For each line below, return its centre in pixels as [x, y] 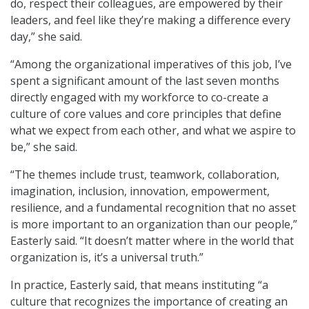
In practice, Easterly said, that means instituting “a [139, 285]
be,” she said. [44, 147]
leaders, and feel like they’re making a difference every [150, 20]
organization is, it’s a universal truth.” [107, 258]
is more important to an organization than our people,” [154, 225]
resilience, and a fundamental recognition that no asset [153, 208]
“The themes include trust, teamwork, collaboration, [145, 175]
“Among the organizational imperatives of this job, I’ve [151, 64]
